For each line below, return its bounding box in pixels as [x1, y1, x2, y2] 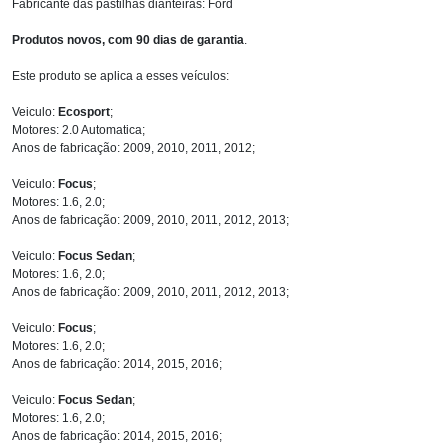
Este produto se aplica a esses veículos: [12, 68, 229, 83]
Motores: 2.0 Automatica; [12, 122, 145, 137]
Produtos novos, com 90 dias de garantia [12, 32, 244, 47]
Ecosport [58, 104, 110, 119]
